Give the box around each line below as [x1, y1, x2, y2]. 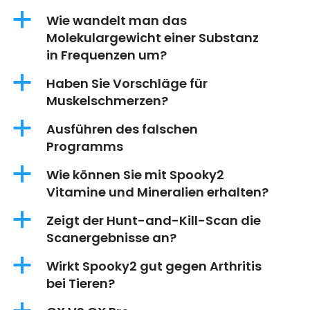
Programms [46, 138, 123, 156]
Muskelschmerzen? [46, 92, 168, 110]
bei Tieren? [46, 275, 115, 293]
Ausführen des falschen [46, 120, 198, 138]
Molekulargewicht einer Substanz [46, 29, 259, 47]
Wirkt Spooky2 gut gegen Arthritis [46, 257, 262, 275]
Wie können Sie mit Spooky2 [46, 166, 224, 184]
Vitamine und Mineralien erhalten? [46, 183, 268, 201]
